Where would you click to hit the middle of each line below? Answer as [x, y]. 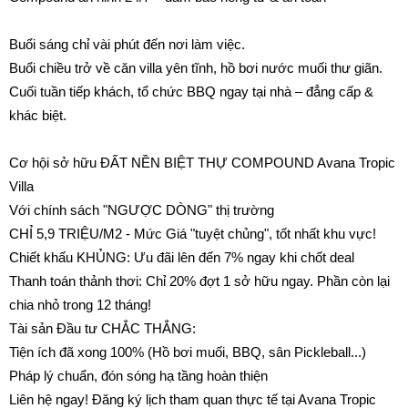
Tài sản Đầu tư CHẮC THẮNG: [102, 328]
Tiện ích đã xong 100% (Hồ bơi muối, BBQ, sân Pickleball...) [188, 352]
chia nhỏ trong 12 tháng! [80, 305]
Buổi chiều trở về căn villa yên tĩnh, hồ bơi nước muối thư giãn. [196, 68]
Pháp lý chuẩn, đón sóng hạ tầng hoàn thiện [138, 376]
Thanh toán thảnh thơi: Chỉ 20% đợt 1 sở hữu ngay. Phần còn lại [199, 281]
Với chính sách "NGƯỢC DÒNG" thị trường [142, 210]
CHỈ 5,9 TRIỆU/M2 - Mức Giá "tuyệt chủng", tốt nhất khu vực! [193, 234]
